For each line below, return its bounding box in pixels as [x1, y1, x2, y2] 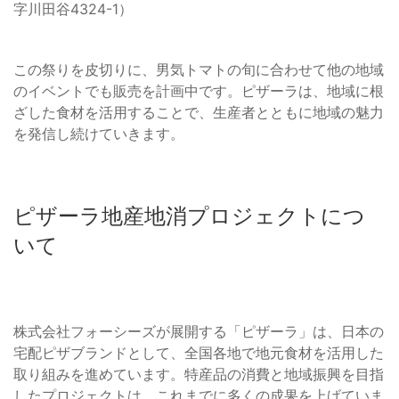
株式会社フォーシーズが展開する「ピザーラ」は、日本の [13, 322, 384, 341]
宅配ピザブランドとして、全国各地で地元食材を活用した [13, 344, 384, 362]
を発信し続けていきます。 [13, 125, 184, 143]
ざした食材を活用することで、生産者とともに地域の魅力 [13, 103, 384, 122]
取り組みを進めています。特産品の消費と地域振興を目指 [13, 365, 384, 384]
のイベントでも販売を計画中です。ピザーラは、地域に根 [13, 82, 384, 101]
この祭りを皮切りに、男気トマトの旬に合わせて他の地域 [13, 61, 384, 79]
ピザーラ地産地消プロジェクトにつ [13, 203, 365, 230]
